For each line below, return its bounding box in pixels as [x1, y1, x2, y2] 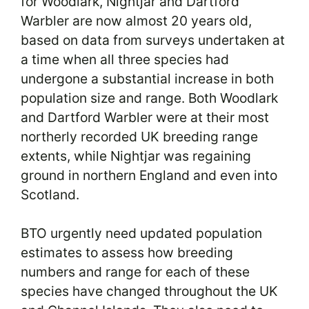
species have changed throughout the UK [21, 283, 278, 300]
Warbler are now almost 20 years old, [21, 12, 252, 29]
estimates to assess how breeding [21, 244, 233, 261]
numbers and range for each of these [21, 263, 250, 281]
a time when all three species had [21, 50, 229, 68]
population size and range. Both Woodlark [21, 89, 278, 106]
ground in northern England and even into [21, 166, 277, 183]
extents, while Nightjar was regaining [21, 147, 251, 164]
